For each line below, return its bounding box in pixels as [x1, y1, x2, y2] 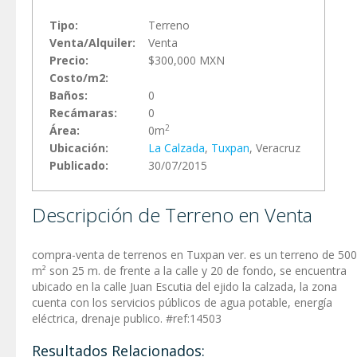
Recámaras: [49, 105, 117, 120]
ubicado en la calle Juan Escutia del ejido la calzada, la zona [32, 279, 337, 294]
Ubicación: [49, 140, 108, 155]
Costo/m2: [49, 70, 108, 85]
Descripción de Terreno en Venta [32, 202, 312, 228]
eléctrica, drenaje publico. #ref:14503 [32, 311, 222, 326]
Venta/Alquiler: [49, 35, 135, 50]
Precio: [49, 53, 88, 68]
